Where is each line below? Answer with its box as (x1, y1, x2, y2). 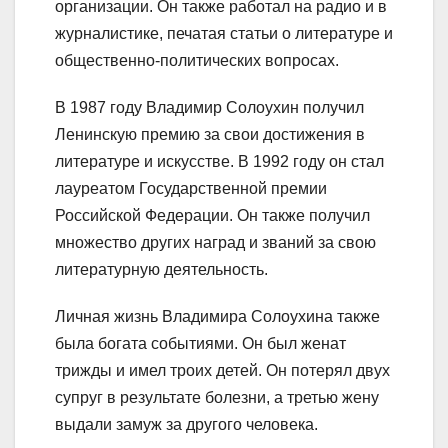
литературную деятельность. (55, 260, 268, 278)
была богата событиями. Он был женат (55, 334, 346, 352)
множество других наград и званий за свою (55, 233, 376, 251)
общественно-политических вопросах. (55, 51, 339, 69)
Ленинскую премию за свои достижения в (55, 125, 365, 143)
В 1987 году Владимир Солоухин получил (55, 98, 364, 116)
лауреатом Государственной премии (55, 179, 327, 197)
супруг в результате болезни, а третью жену (55, 388, 379, 406)
